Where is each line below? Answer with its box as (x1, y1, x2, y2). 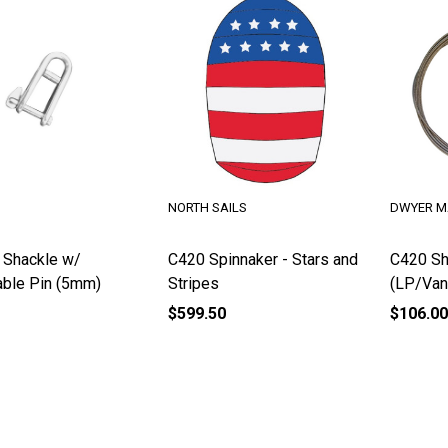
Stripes (167, 273, 219, 293)
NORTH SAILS (167, 200, 247, 216)
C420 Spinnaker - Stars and (167, 249, 358, 269)
